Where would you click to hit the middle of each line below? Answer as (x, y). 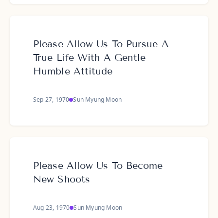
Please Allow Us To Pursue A (101, 44)
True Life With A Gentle (90, 57)
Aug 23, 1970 (52, 208)
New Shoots (62, 179)
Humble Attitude (73, 71)
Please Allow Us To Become (98, 165)
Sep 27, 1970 (51, 100)
